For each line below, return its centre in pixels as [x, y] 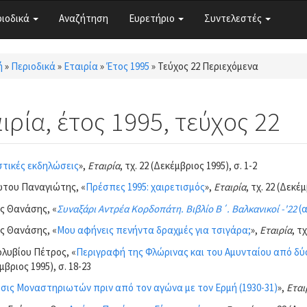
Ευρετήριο [153, 18]
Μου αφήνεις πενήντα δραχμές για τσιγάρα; [153, 230]
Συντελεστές [234, 18]
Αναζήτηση [84, 18]
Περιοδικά [33, 66]
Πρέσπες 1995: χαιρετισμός [145, 187]
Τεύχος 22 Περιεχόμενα [208, 66]
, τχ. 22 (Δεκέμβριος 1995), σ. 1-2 [188, 165]
